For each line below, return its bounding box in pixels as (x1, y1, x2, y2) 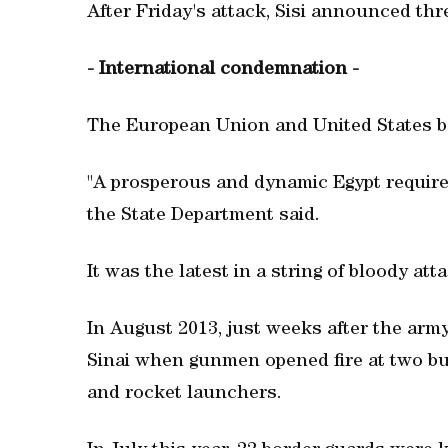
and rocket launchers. (87, 385, 282, 404)
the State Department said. (87, 207, 320, 226)
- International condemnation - (87, 61, 359, 80)
